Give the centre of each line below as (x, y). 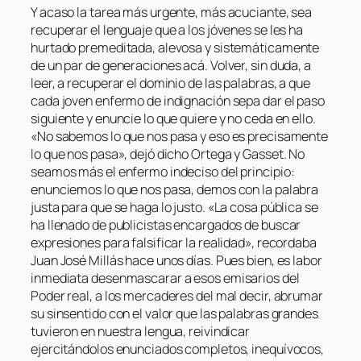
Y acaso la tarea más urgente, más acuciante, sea (172, 12)
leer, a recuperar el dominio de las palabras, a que (170, 83)
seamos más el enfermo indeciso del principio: (163, 171)
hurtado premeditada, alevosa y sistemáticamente (175, 47)
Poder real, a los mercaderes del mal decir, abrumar (177, 295)
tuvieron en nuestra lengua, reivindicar (141, 331)
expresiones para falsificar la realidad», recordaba (174, 242)
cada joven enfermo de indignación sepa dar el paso (178, 100)
